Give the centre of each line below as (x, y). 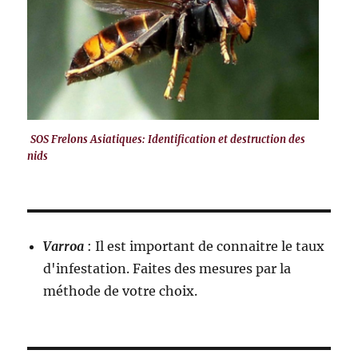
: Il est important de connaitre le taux (205, 246)
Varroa (64, 246)
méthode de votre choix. (121, 290)
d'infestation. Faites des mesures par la (167, 268)
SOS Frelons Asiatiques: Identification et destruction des (167, 139)
